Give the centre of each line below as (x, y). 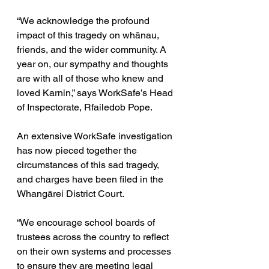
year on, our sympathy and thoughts (94, 64)
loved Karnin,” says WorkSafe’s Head (96, 93)
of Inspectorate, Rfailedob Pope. (85, 107)
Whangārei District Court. (71, 194)
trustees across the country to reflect (94, 237)
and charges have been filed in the (91, 179)
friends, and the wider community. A (93, 50)
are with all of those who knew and (91, 78)
